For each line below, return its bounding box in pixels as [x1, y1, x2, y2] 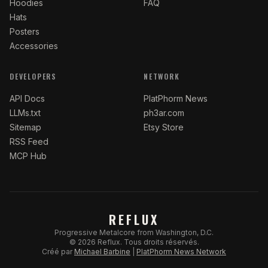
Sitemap [10, 122, 41, 132]
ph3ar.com [144, 108, 184, 118]
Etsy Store [144, 122, 184, 132]
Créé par [42, 247, 72, 256]
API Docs [10, 93, 45, 103]
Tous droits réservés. [123, 237, 199, 246]
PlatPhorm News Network [136, 247, 226, 256]
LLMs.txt [10, 108, 41, 118]
